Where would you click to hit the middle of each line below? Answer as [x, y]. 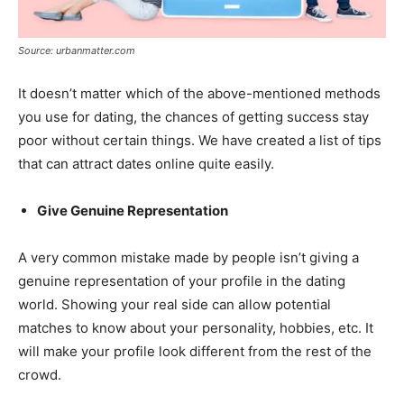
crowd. [40, 374]
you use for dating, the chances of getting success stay [193, 116]
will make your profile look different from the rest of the [195, 351]
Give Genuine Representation [133, 210]
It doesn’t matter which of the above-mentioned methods [199, 93]
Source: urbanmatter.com [77, 50]
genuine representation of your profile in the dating [182, 280]
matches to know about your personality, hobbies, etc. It [196, 327]
